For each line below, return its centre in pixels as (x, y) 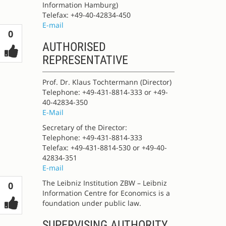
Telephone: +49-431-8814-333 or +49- (105, 92)
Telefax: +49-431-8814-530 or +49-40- (104, 148)
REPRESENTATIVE (85, 60)
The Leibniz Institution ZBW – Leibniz (104, 183)
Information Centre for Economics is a (106, 193)
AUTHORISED (74, 47)
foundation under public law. (92, 203)
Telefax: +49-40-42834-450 (86, 15)
